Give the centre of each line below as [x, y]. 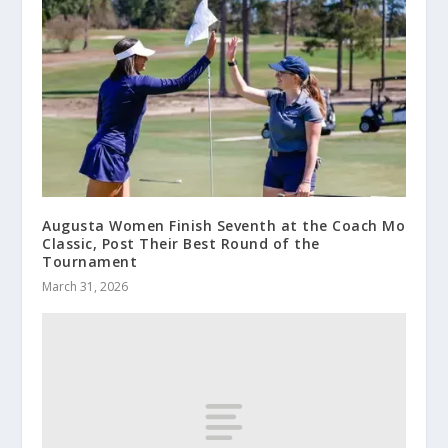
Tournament [90, 262]
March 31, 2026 [85, 287]
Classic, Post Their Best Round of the [181, 244]
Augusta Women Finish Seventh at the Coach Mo [224, 226]
